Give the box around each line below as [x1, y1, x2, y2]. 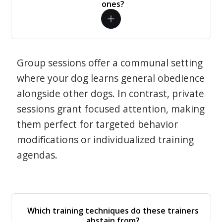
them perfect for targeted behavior [17, 117, 178, 131]
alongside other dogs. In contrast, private [17, 87, 205, 100]
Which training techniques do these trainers [27, 205, 199, 216]
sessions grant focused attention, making [17, 102, 205, 115]
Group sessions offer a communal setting [17, 56, 203, 69]
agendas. [17, 148, 58, 162]
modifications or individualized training [17, 133, 194, 146]
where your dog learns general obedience [17, 71, 205, 85]
